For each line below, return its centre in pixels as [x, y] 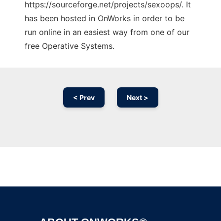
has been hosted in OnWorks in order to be [105, 18]
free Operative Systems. [70, 46]
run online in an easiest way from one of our [107, 32]
